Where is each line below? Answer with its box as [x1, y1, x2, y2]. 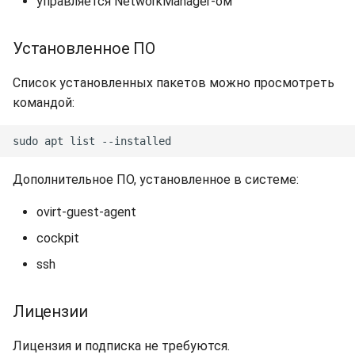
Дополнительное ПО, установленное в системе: [13, 172, 299, 187]
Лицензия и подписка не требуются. [13, 338, 230, 353]
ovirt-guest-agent [36, 204, 136, 219]
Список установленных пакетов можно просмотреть [13, 75, 334, 90]
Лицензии [13, 302, 88, 321]
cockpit [36, 231, 79, 246]
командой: [13, 95, 74, 110]
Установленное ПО [13, 39, 155, 58]
